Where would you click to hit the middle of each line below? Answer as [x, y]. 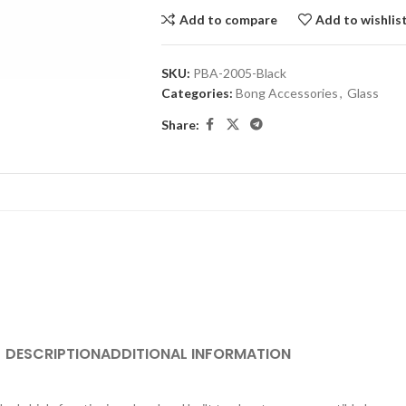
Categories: [197, 93]
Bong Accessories [286, 93]
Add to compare [228, 19]
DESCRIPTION [53, 354]
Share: [180, 124]
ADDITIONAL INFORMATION [195, 354]
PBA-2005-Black [239, 73]
